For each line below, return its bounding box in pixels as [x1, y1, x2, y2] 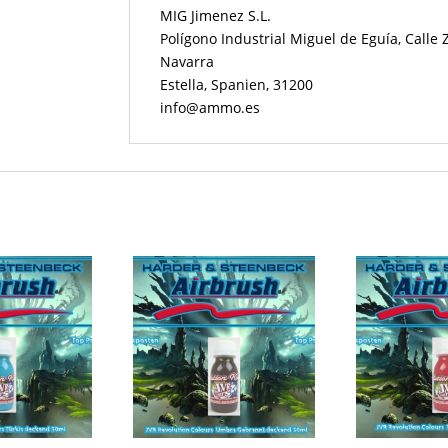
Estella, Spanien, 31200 [160, 74, 314, 94]
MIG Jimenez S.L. [160, 5, 272, 25]
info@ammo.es [160, 97, 261, 117]
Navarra [160, 51, 215, 71]
